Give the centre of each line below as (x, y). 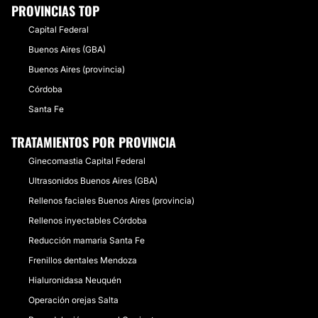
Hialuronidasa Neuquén (75, 280)
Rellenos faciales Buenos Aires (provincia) (111, 201)
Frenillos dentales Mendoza (83, 260)
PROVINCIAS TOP (55, 11)
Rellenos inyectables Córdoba (88, 220)
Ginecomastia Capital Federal (87, 161)
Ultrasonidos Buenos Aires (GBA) (93, 181)
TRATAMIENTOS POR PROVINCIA (94, 142)
